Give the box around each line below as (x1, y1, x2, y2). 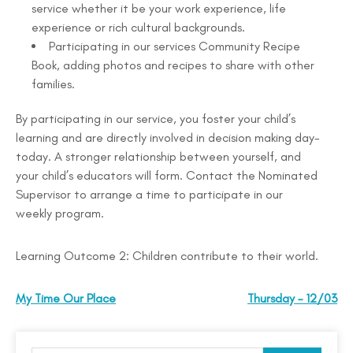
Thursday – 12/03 (247, 291, 337, 306)
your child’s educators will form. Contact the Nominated (16, 168, 318, 183)
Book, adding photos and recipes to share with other (32, 58, 314, 72)
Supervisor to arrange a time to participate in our (16, 187, 283, 202)
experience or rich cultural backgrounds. (32, 20, 245, 35)
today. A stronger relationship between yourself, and (16, 149, 301, 164)
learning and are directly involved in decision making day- (16, 130, 320, 145)
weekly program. (16, 206, 104, 221)
